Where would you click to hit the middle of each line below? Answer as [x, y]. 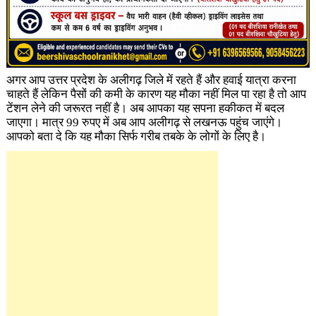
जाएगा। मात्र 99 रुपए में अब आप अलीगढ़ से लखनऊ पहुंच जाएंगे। [144, 122]
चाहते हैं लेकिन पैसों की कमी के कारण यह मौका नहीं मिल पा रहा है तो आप [156, 94]
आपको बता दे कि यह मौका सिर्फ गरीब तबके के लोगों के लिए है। [136, 136]
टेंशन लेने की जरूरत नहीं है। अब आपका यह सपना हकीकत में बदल [145, 108]
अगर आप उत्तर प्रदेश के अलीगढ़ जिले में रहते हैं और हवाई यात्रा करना [151, 80]
